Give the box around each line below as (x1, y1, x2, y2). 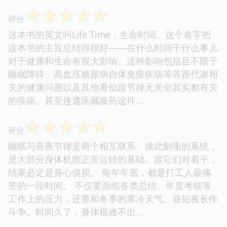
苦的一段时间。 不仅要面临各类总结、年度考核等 (8, 179, 211, 192)
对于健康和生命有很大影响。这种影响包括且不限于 (8, 54, 218, 67)
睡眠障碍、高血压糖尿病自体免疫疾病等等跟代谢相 (8, 67, 218, 80)
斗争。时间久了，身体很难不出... (8, 205, 148, 218)
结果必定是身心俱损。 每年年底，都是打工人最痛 (8, 166, 211, 178)
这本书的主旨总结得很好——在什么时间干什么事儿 (8, 41, 218, 54)
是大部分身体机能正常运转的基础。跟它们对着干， (8, 153, 218, 165)
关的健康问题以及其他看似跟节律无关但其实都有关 (8, 81, 218, 93)
